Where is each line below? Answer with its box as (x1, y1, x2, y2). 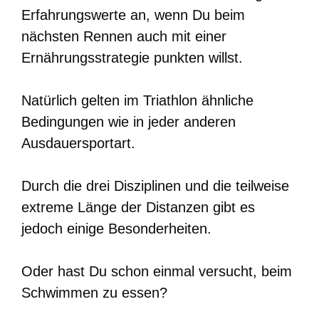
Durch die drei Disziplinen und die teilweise (21, 177, 289, 194)
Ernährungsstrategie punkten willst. (21, 49, 243, 66)
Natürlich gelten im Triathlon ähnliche (21, 92, 253, 108)
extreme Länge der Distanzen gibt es (21, 199, 255, 215)
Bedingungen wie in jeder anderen (21, 113, 236, 130)
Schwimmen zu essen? (21, 284, 167, 300)
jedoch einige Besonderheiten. (21, 220, 211, 236)
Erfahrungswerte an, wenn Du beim (21, 6, 245, 23)
